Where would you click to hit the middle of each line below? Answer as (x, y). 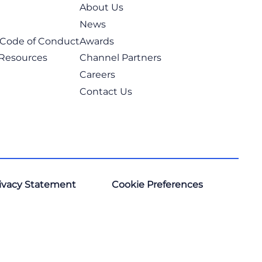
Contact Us (106, 91)
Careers (97, 75)
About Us (101, 7)
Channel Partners (120, 58)
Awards (96, 41)
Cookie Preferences (158, 184)
